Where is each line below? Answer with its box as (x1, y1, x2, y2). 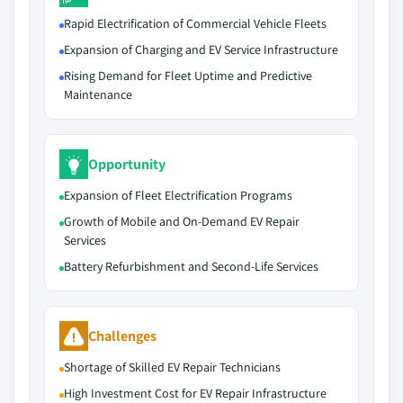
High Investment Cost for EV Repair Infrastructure (64, 385, 327, 401)
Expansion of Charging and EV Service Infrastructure (64, 41, 338, 58)
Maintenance (64, 86, 132, 103)
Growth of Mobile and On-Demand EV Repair (64, 213, 300, 229)
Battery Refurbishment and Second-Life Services (64, 258, 318, 274)
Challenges (88, 326, 157, 345)
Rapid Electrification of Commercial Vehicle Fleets (64, 15, 327, 31)
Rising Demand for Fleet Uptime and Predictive (64, 67, 312, 84)
